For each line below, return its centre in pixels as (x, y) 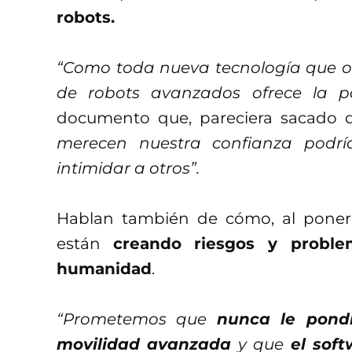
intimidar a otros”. (128, 168)
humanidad (104, 268)
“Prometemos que (137, 319)
